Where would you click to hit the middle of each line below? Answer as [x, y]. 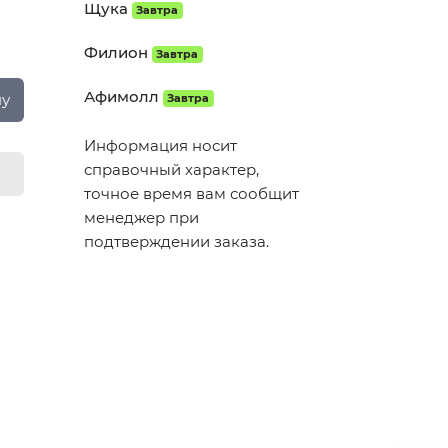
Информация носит [160, 145]
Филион [115, 52]
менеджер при [141, 217]
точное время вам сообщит [191, 193]
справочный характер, [171, 169]
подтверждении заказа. [176, 241]
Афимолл [121, 96]
